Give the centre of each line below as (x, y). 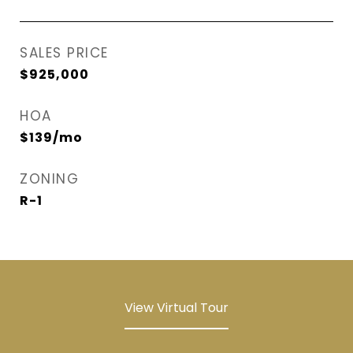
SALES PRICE (64, 53)
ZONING (49, 179)
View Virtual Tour (176, 308)
